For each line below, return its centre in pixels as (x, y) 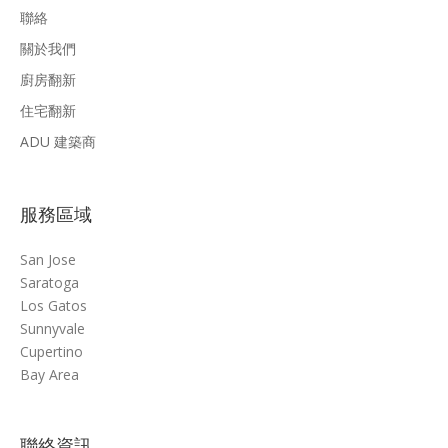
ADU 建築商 (58, 142)
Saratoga (49, 283)
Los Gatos (53, 306)
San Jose (48, 260)
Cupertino (51, 352)
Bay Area (49, 375)
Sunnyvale (52, 329)
